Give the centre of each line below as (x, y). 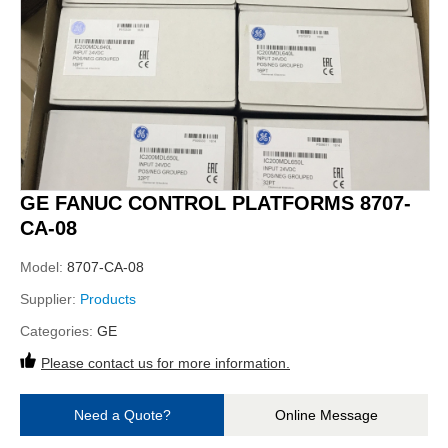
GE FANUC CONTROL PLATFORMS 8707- (215, 203)
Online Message (326, 415)
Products (108, 299)
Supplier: (50, 299)
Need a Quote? (122, 415)
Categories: (58, 331)
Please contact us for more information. (165, 363)
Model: (43, 267)
